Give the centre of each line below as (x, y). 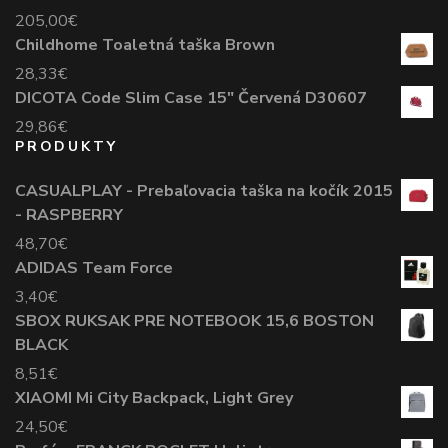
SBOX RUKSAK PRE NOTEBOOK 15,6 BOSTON (194, 320)
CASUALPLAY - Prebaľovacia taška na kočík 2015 (204, 190)
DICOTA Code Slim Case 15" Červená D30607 (191, 97)
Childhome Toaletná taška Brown (145, 44)
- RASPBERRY (69, 214)
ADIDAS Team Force (94, 267)
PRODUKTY (66, 146)
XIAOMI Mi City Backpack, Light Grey (154, 397)
